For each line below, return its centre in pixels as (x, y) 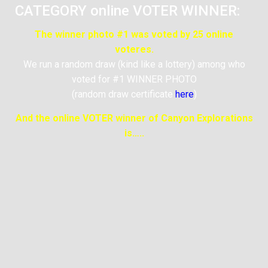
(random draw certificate (123, 94)
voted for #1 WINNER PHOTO (134, 79)
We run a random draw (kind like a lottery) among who (134, 64)
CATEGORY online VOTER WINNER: (127, 10)
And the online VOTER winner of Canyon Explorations (134, 118)
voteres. (134, 49)
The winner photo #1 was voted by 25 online (134, 34)
